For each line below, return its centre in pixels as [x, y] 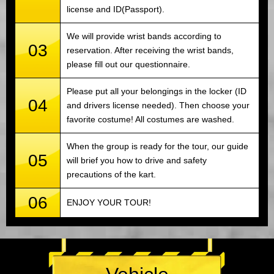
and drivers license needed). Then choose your [158, 106]
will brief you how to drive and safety [137, 161]
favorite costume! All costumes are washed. [150, 120]
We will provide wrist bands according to [144, 36]
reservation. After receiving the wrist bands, [150, 50]
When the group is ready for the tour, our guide [157, 146]
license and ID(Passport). [116, 9]
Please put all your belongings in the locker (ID [157, 91]
